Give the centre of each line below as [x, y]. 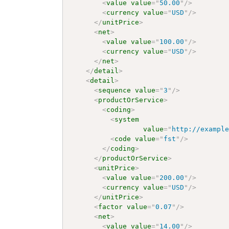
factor [111, 207]
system [127, 119]
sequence [115, 90]
